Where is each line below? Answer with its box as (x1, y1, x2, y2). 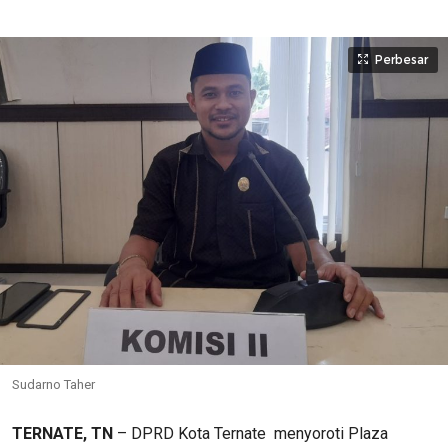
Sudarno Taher (12, 376, 95, 392)
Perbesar (375, 52, 428, 67)
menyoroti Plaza (270, 423, 388, 443)
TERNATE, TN (12, 423, 113, 443)
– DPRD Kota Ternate (113, 423, 270, 443)
